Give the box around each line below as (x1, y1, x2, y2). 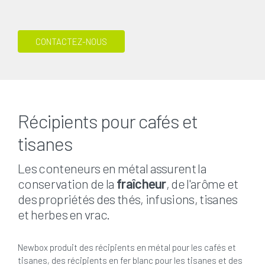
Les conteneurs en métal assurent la (18, 160, 206, 176)
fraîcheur (116, 175, 166, 191)
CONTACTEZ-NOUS (35, 35, 107, 47)
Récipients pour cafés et (18, 109, 198, 132)
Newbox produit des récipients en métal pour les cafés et (18, 241, 236, 253)
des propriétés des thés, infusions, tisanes (18, 190, 238, 206)
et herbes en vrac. (18, 206, 110, 222)
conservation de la (18, 175, 117, 191)
